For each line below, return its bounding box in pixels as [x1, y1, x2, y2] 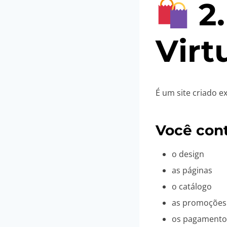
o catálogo [172, 181, 212, 193]
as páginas [172, 165, 212, 176]
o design [172, 148, 204, 160]
